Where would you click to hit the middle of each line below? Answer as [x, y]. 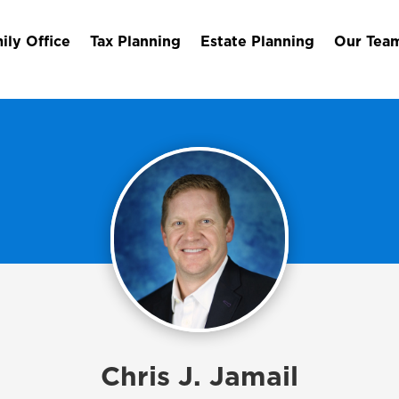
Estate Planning [257, 42]
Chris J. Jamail [199, 377]
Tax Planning [135, 42]
